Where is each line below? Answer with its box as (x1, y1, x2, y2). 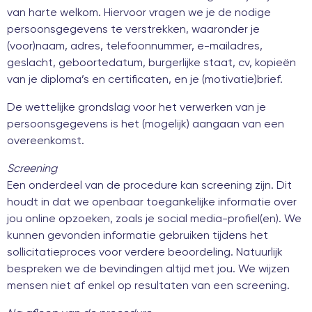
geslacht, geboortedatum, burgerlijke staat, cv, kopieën (7, 55, 296, 69)
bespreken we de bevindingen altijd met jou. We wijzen (7, 261, 290, 275)
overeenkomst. (7, 133, 84, 147)
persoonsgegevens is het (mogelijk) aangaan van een (7, 116, 284, 130)
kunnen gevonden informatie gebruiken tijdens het (7, 228, 268, 242)
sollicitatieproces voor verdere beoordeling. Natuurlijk (7, 244, 283, 258)
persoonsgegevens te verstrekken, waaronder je (7, 22, 260, 36)
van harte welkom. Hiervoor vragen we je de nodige (7, 5, 271, 19)
